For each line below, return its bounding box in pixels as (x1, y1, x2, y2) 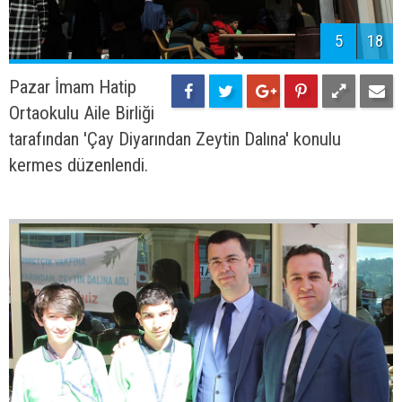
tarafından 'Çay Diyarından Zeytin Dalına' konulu (9, 128, 341, 151)
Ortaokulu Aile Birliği (9, 102, 154, 125)
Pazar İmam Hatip (9, 76, 136, 99)
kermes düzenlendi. (9, 154, 148, 177)
